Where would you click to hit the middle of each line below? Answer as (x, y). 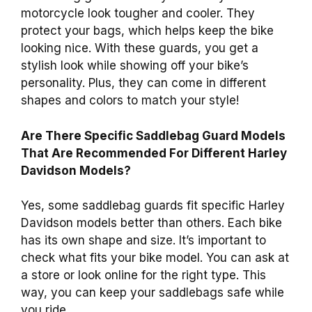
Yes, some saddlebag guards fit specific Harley (153, 206)
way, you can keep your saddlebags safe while (153, 293)
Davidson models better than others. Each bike (151, 223)
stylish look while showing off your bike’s (135, 66)
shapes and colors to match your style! (130, 101)
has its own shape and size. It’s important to (143, 241)
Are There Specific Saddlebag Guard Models (153, 135)
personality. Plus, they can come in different (143, 83)
